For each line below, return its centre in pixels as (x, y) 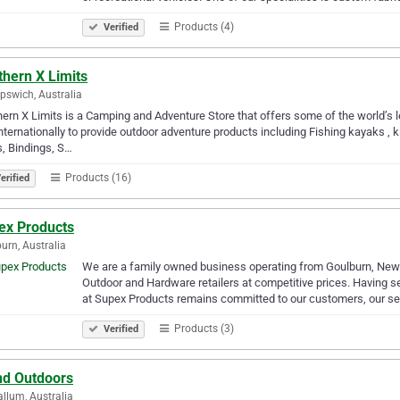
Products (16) (97, 177)
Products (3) (203, 328)
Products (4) (203, 26)
